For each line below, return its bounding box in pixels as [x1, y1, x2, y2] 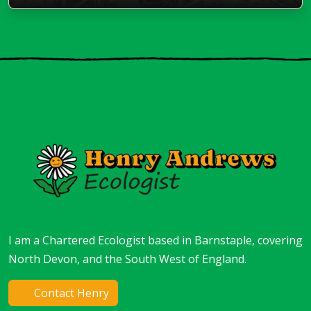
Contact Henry [31, 285, 109, 301]
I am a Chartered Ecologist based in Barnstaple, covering [8, 233, 303, 249]
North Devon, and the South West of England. [8, 251, 246, 267]
